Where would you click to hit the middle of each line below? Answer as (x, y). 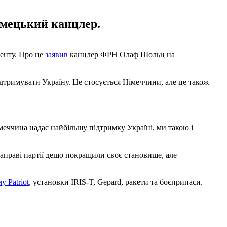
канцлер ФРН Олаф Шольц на (121, 54)
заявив (56, 54)
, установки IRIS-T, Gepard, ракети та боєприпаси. (116, 182)
